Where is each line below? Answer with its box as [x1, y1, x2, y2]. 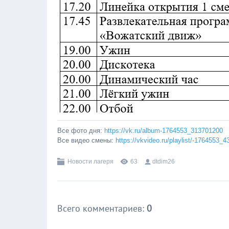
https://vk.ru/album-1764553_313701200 [104, 127, 223, 134]
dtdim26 [152, 158, 175, 165]
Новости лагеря [67, 158, 113, 165]
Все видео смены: [57, 136, 116, 144]
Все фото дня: [57, 127, 104, 134]
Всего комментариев [57, 202, 142, 214]
